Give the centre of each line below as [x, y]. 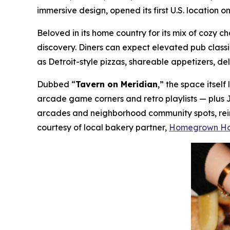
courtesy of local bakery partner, [103, 127]
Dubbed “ [56, 84]
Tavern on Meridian [117, 84]
